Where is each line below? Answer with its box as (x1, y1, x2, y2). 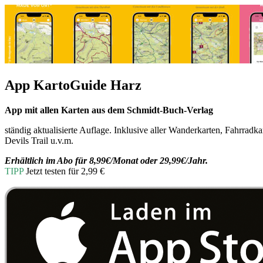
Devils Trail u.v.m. (5, 135, 73, 146)
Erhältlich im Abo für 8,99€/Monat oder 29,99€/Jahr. (5, 155, 208, 166)
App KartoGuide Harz (5, 77, 141, 93)
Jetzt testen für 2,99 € (23, 166, 104, 176)
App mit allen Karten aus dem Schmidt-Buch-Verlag (5, 104, 213, 115)
